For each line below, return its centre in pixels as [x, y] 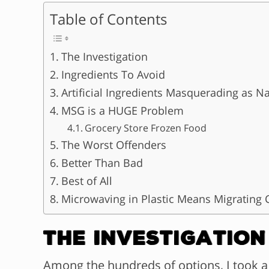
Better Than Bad [102, 163]
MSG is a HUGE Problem [122, 111]
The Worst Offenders [113, 145]
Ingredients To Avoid [113, 75]
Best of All [86, 181]
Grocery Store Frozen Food [145, 128]
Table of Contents [108, 19]
